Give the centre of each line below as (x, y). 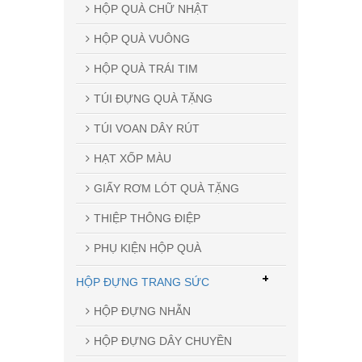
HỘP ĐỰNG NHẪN (142, 311)
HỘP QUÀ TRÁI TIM (146, 68)
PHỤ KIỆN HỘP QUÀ (147, 248)
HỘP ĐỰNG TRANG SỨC (143, 282)
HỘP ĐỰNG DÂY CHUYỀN (163, 341)
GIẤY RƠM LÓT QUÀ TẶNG (166, 188)
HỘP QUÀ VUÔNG (142, 38)
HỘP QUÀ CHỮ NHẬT (151, 8)
